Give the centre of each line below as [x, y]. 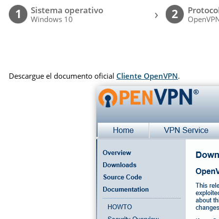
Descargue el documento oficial [63, 76]
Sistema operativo [67, 10]
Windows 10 [52, 19]
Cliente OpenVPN [147, 76]
